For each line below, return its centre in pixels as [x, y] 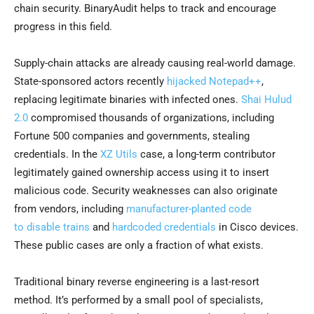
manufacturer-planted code [189, 209]
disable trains [58, 227]
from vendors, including [70, 209]
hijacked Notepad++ [214, 82]
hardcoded [138, 227]
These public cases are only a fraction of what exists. [139, 246]
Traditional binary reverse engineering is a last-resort [137, 282]
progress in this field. [63, 27]
